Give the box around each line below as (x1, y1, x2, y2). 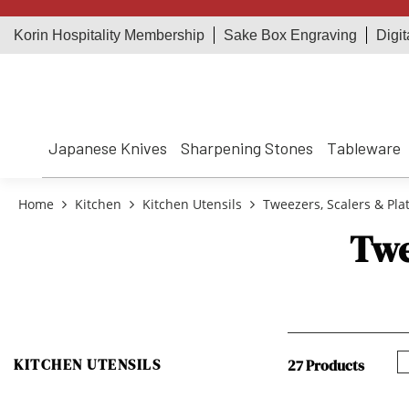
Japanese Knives (48, 138, 167, 158)
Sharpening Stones (181, 138, 313, 158)
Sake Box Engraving (224, 27, 357, 43)
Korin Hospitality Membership (14, 27, 204, 43)
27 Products (288, 355, 364, 375)
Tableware (327, 138, 401, 158)
